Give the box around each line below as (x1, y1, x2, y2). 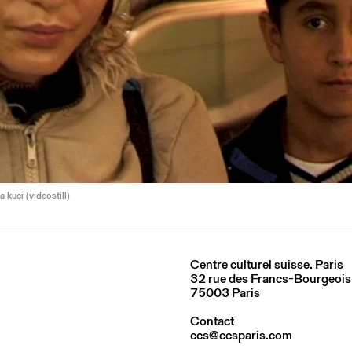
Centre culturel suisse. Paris (190, 255, 343, 273)
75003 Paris (190, 283, 260, 302)
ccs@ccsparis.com (190, 325, 292, 344)
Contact (190, 311, 234, 330)
